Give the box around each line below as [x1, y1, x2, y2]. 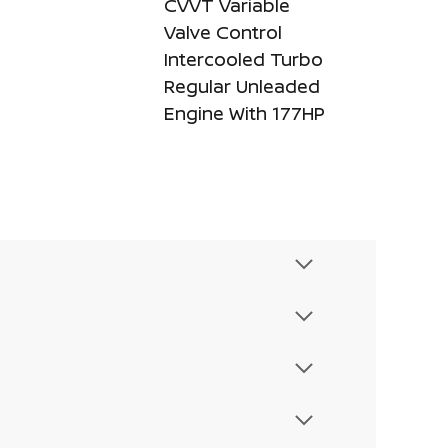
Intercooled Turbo [164, 47, 323, 71]
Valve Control [164, 20, 282, 44]
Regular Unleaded [164, 74, 320, 98]
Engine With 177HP [164, 101, 325, 125]
